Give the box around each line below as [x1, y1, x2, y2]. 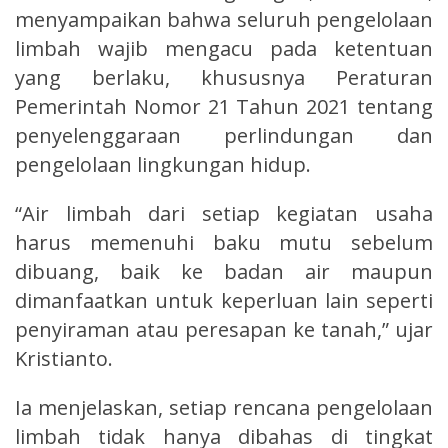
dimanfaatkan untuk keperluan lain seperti [15, 286, 433, 314]
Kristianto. [15, 344, 113, 372]
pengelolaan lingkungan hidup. [15, 150, 311, 178]
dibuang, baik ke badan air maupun [15, 257, 433, 285]
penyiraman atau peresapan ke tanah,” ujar [15, 315, 433, 343]
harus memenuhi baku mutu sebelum [15, 228, 433, 256]
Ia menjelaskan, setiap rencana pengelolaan [15, 393, 433, 421]
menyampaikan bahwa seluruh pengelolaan [15, 5, 433, 33]
